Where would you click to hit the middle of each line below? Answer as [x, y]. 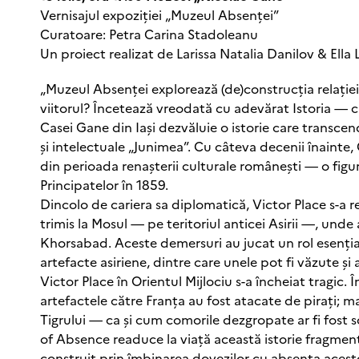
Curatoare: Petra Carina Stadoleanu [149, 33]
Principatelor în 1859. [104, 184]
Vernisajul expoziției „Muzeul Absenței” [159, 14]
